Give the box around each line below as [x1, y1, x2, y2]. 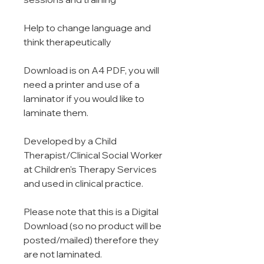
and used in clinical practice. [24, 177, 145, 190]
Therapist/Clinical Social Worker [24, 149, 163, 161]
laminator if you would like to [24, 93, 144, 105]
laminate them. [24, 107, 90, 119]
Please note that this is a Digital [24, 206, 159, 218]
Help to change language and [24, 22, 151, 34]
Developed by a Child [24, 135, 117, 147]
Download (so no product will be [24, 220, 161, 232]
